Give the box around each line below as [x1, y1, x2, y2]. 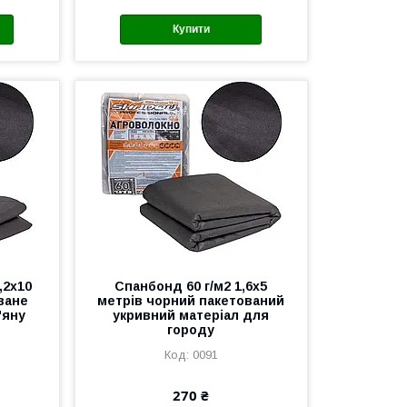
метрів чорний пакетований [97, 293, 285, 308]
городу [167, 322, 215, 337]
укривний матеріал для [113, 307, 270, 323]
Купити [172, 23, 210, 36]
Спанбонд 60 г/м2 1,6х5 [114, 278, 268, 293]
